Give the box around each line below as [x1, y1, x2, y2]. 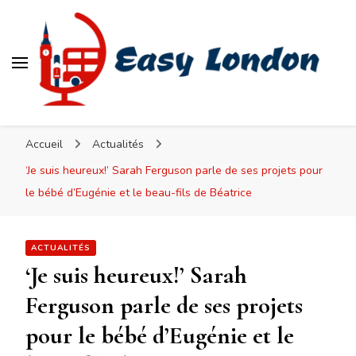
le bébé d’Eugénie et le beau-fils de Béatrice [25, 185, 252, 201]
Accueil [25, 137, 63, 153]
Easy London [37, 106, 184, 143]
